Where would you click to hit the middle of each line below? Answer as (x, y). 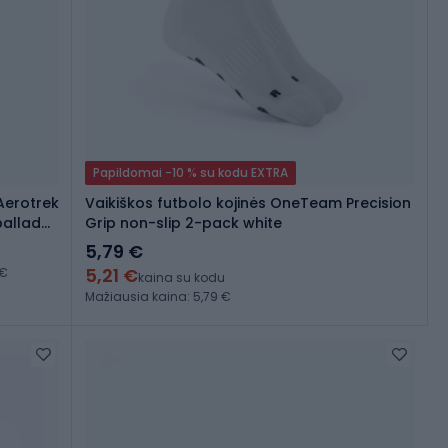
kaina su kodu (181, 278)
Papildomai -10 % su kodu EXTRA (190, 173)
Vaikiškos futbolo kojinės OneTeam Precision (248, 203)
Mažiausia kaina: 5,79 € (158, 297)
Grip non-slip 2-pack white (183, 223)
